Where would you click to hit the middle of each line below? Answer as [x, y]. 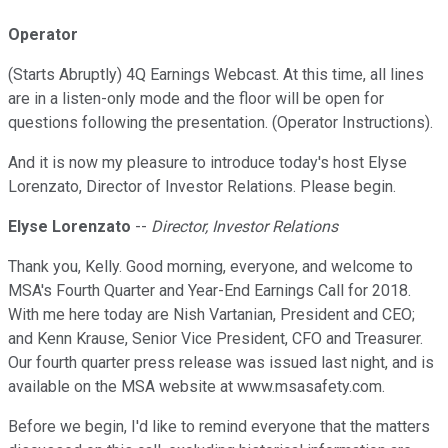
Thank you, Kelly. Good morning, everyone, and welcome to [210, 267]
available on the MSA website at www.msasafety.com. [196, 387]
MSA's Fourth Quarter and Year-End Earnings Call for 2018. [209, 291]
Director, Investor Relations [244, 227]
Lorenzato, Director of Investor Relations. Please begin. [202, 187]
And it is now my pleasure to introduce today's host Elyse [207, 163]
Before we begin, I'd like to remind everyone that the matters [219, 427]
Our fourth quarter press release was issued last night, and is [221, 363]
